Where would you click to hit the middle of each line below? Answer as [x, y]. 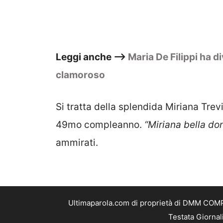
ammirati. [77, 143]
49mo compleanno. [100, 125]
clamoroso [80, 75]
